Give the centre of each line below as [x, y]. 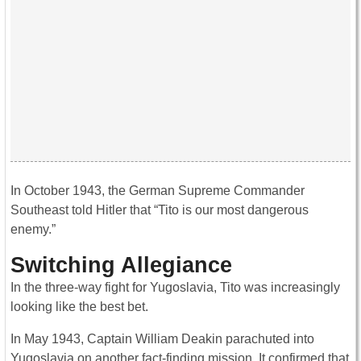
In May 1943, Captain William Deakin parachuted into [162, 338]
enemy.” [33, 229]
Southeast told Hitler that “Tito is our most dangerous [160, 210]
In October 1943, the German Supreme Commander [158, 190]
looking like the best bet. [79, 306]
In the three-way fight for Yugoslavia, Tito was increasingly [175, 287]
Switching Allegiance [121, 264]
